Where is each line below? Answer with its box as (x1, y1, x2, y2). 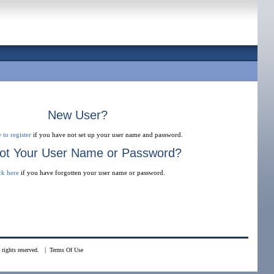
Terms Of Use (49, 246, 83, 253)
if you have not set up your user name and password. (31, 130, 183, 138)
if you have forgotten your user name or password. (19, 168, 165, 176)
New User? (48, 108, 108, 122)
